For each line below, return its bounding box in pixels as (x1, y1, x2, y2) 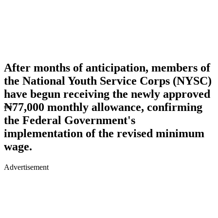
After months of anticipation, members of (4, 61, 210, 74)
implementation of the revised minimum (4, 127, 204, 140)
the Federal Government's (4, 113, 135, 127)
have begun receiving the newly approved (4, 87, 210, 100)
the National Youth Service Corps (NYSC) (4, 74, 212, 87)
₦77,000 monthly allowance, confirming (4, 100, 202, 113)
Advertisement (4, 163, 49, 171)
